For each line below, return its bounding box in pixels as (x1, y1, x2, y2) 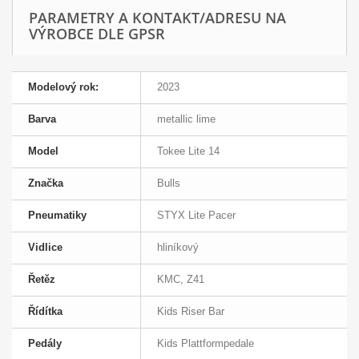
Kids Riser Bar (157, 305, 224, 318)
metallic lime (157, 113, 216, 126)
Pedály (28, 337, 62, 350)
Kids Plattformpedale (157, 337, 254, 350)
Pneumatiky (28, 209, 87, 222)
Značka (28, 177, 63, 190)
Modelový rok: (28, 81, 99, 94)
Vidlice (28, 241, 63, 254)
